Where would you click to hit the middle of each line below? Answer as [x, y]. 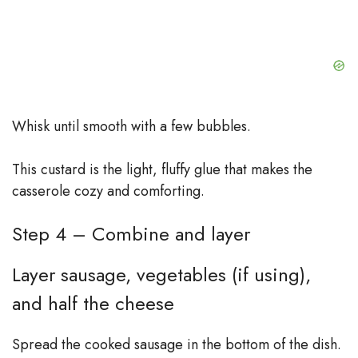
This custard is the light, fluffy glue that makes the [162, 169]
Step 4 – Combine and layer [131, 233]
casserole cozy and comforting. [108, 191]
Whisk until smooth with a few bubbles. [131, 126]
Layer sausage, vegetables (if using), [161, 274]
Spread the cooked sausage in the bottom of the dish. [177, 344]
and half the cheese [93, 303]
